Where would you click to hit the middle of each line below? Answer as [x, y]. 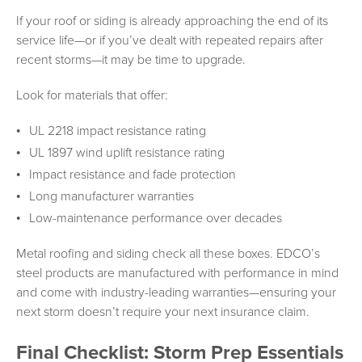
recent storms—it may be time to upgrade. [131, 59]
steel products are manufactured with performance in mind [177, 273]
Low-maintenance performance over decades [156, 218]
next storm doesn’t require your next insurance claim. [163, 311]
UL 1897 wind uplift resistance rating [127, 152]
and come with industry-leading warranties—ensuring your [176, 292]
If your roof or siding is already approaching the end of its [172, 21]
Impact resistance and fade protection [133, 174]
